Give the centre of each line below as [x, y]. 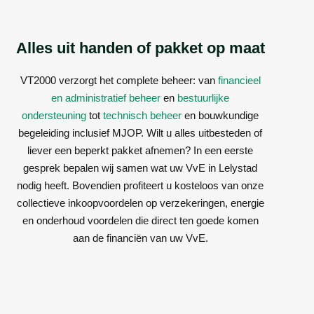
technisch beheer [142, 116]
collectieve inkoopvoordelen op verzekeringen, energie [140, 203]
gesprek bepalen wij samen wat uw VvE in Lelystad [140, 168]
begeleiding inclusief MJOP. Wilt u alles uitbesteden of [140, 133]
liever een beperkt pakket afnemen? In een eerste [140, 151]
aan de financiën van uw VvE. [140, 238]
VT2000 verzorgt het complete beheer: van [119, 81]
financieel [239, 81]
